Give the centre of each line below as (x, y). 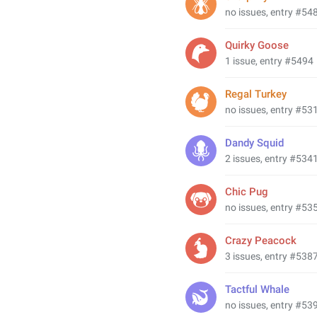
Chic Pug (247, 192)
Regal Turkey (256, 94)
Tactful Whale (257, 289)
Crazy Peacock (261, 241)
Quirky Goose (257, 45)
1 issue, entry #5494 (269, 61)
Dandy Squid (254, 143)
